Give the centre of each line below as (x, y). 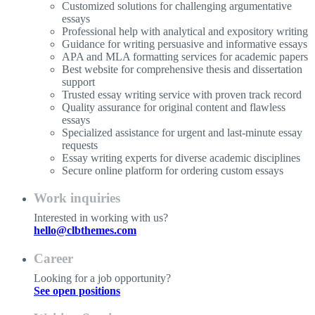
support (78, 82)
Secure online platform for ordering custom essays (173, 171)
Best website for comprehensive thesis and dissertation (182, 70)
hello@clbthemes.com (85, 231)
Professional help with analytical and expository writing (185, 32)
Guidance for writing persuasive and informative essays (185, 44)
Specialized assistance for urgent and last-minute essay (182, 133)
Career (53, 258)
